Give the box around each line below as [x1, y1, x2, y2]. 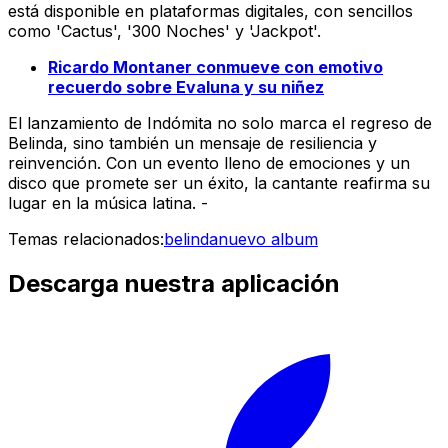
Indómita [147, 113, 212, 134]
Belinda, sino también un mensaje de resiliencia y [8, 133, 377, 154]
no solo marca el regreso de [212, 113, 432, 134]
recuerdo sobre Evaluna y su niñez [48, 77, 324, 98]
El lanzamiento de [8, 113, 147, 134]
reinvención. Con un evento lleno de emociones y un [8, 153, 410, 174]
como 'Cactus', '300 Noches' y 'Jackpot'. [8, 21, 321, 42]
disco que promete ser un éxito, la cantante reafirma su [8, 173, 430, 194]
